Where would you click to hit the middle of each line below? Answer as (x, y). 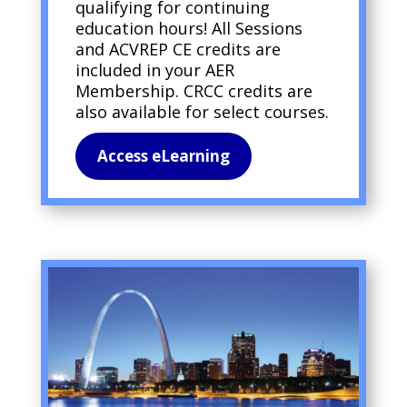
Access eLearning (163, 155)
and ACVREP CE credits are (178, 49)
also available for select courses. (202, 111)
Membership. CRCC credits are (194, 90)
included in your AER (154, 69)
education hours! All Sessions (189, 28)
